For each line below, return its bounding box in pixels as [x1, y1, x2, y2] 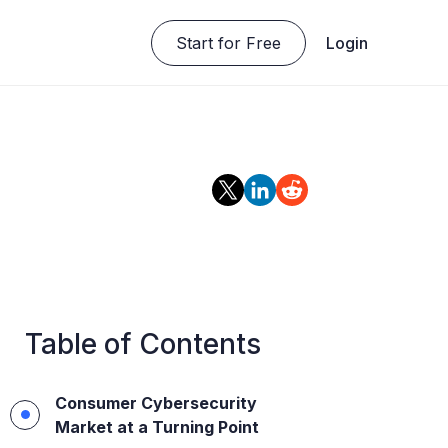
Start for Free [176, 32, 281, 53]
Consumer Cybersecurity [54, 392, 257, 413]
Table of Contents [24, 327, 261, 361]
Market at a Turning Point [54, 416, 259, 437]
